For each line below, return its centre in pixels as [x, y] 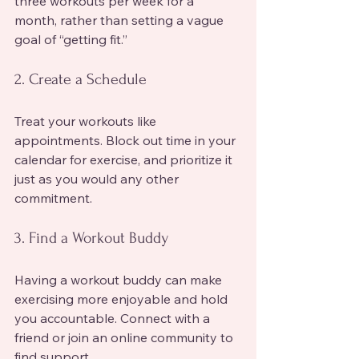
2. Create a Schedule [81, 79]
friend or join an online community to [125, 337]
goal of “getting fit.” [71, 39]
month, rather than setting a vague [121, 20]
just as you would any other [98, 178]
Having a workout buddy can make [120, 279]
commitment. [53, 198]
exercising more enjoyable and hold [123, 298]
